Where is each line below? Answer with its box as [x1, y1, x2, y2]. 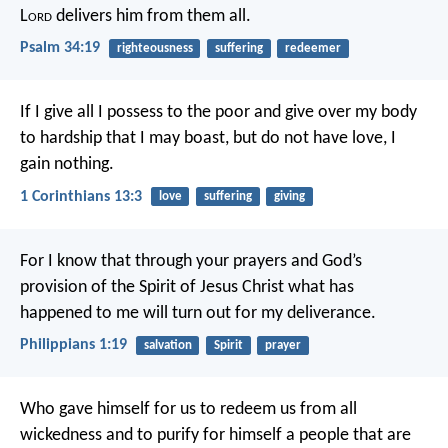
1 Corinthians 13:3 [20, 188, 142, 205]
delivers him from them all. [52, 7, 251, 27]
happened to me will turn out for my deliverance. [20, 303, 376, 323]
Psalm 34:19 [20, 40, 100, 57]
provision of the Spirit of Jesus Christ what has [20, 277, 354, 297]
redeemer [284, 42, 341, 56]
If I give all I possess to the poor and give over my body [20, 103, 417, 123]
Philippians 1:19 [20, 336, 127, 353]
